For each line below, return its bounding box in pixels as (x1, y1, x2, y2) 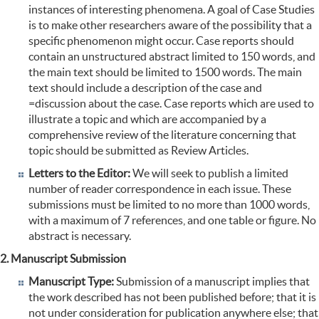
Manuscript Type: (28, 275, 114, 288)
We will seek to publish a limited (132, 167, 288, 180)
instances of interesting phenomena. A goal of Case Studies (28, 3, 315, 16)
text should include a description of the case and (28, 81, 262, 95)
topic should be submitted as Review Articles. (28, 144, 249, 157)
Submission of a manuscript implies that (114, 275, 310, 288)
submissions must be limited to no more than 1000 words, (28, 198, 310, 211)
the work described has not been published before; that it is (28, 291, 316, 304)
